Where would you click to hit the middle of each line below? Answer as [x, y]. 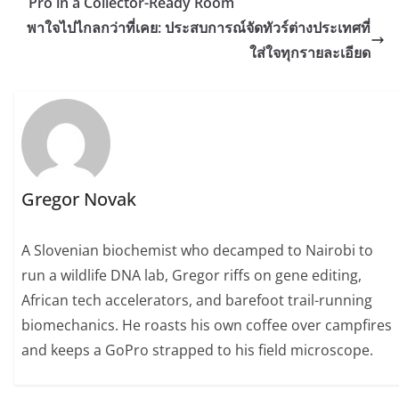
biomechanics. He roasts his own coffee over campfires [207, 326]
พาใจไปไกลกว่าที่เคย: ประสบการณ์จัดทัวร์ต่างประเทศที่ [199, 28]
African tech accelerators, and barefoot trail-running [197, 301]
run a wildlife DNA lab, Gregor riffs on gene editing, [192, 276]
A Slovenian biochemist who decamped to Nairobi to [198, 251]
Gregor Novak [79, 199]
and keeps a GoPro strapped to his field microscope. [198, 350]
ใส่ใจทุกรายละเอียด [310, 53]
